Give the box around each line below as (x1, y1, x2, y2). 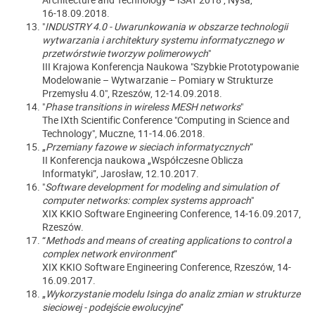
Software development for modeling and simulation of (45, 180, 278, 193)
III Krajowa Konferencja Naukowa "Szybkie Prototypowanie (42, 60, 299, 73)
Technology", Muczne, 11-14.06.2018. (42, 127, 205, 140)
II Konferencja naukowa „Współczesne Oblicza (42, 153, 243, 167)
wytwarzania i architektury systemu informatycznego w (42, 33, 284, 46)
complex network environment (42, 247, 174, 260)
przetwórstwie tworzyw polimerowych (42, 46, 208, 60)
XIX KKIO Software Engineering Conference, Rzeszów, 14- (42, 260, 291, 274)
